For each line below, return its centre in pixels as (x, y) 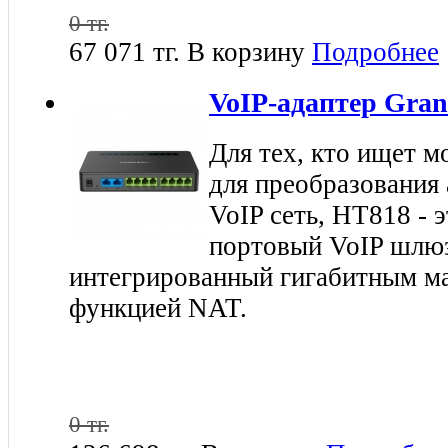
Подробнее (375, 52)
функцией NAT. (158, 307)
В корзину (246, 52)
